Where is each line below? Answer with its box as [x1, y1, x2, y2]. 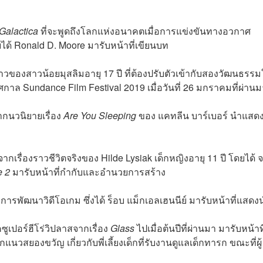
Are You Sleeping [63, 109, 136, 123]
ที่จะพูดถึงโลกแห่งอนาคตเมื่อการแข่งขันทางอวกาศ [38, 24, 251, 38]
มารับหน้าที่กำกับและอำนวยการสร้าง [10, 165, 166, 179]
